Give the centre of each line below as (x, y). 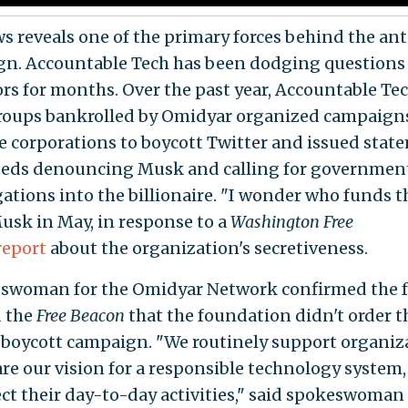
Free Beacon (80, 316)
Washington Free (291, 222)
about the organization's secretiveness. (207, 249)
